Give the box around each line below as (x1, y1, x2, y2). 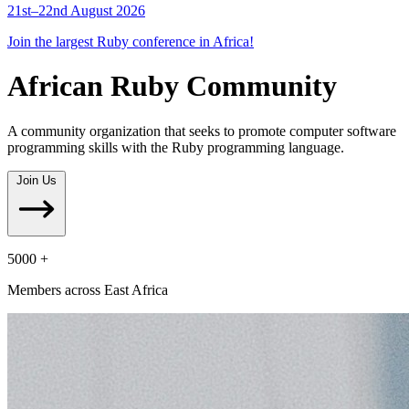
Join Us (16, 173, 57, 187)
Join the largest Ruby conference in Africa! (7, 34, 254, 49)
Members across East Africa (7, 281, 168, 298)
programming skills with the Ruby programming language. (7, 139, 344, 155)
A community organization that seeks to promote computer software (7, 122, 396, 139)
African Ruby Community (7, 69, 337, 103)
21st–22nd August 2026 (7, 3, 145, 18)
